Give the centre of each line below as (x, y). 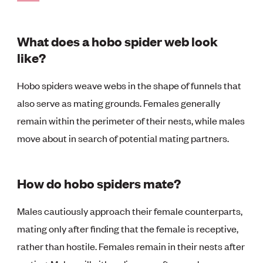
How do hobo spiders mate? (99, 183)
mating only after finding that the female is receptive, (128, 228)
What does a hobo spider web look (118, 41)
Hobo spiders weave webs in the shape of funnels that (129, 85)
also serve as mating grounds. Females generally (119, 102)
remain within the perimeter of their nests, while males (131, 120)
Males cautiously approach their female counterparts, (130, 210)
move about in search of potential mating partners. (123, 138)
